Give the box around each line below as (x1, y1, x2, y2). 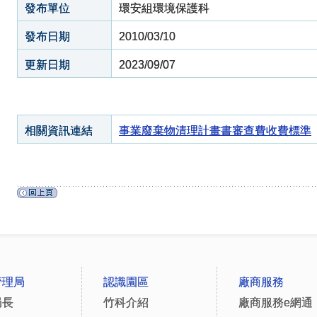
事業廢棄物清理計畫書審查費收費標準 (119, 125, 311, 137)
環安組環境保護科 (119, 2, 209, 14)
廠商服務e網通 (238, 296, 313, 309)
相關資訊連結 (25, 125, 93, 137)
